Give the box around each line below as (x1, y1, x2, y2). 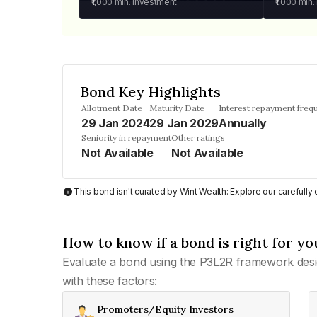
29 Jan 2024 (81, 116, 150, 130)
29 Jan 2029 (149, 116, 219, 130)
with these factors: (62, 274, 157, 288)
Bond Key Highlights (80, 83, 221, 100)
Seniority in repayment (81, 132, 171, 143)
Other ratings (171, 132, 225, 143)
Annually (218, 116, 267, 130)
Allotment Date (81, 103, 142, 113)
